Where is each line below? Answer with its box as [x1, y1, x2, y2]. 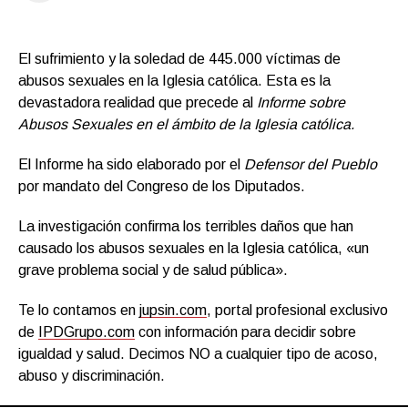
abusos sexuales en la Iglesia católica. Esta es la [18, 72, 331, 88]
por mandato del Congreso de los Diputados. [18, 178, 305, 194]
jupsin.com [139, 301, 207, 318]
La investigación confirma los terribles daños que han [18, 218, 353, 234]
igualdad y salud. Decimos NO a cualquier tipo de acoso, [18, 345, 378, 362]
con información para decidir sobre [135, 323, 356, 340]
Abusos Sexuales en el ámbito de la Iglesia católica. [18, 116, 354, 132]
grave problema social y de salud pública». [18, 261, 288, 278]
